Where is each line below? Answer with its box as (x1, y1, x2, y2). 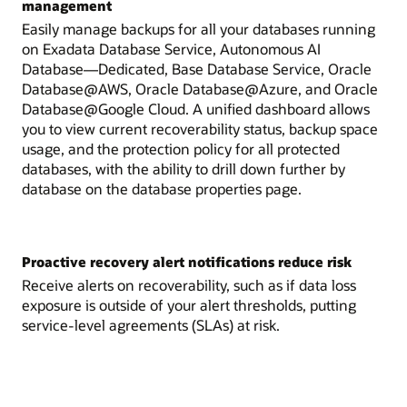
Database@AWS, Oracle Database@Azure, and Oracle (22, 78, 378, 98)
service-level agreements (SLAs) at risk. (22, 314, 280, 334)
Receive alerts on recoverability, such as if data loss (22, 274, 356, 294)
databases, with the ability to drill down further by (22, 158, 345, 178)
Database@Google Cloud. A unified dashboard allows (22, 98, 370, 118)
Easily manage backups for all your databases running (22, 18, 375, 38)
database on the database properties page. (22, 178, 302, 198)
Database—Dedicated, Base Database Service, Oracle (22, 58, 372, 78)
